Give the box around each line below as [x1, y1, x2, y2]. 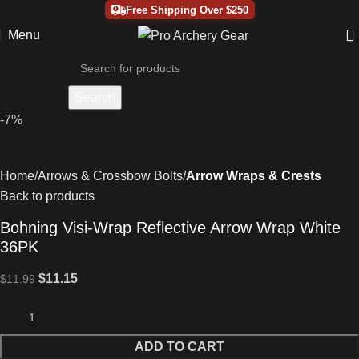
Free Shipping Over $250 [125, 3, 248, 16]
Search [74, 91, 115, 104]
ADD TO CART [135, 340, 224, 353]
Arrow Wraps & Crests [186, 169, 321, 183]
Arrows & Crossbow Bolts [38, 169, 183, 183]
